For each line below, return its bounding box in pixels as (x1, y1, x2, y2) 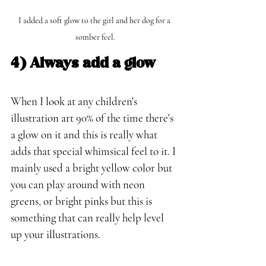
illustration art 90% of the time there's (11, 111, 176, 125)
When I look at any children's (11, 94, 140, 109)
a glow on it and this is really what (11, 128, 160, 142)
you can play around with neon (11, 178, 147, 192)
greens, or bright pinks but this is (11, 194, 154, 208)
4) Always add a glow (11, 57, 156, 71)
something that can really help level (11, 211, 166, 225)
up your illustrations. (11, 227, 100, 242)
